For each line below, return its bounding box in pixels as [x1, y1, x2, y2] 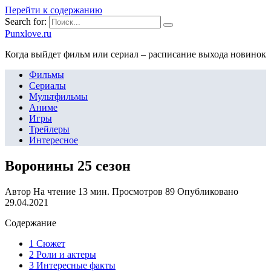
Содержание [5, 217, 56, 228]
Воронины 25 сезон [5, 157, 131, 174]
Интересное [29, 135, 78, 145]
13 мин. [76, 186, 109, 197]
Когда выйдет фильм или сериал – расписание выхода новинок [5, 49, 266, 59]
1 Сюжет [29, 238, 65, 249]
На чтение [33, 186, 76, 197]
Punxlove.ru [5, 28, 51, 39]
